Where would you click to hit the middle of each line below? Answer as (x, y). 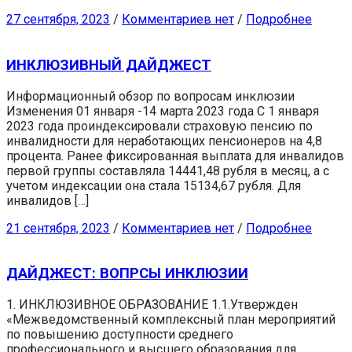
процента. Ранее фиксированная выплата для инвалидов (175, 156)
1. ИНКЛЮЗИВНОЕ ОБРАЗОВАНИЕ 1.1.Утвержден (152, 305)
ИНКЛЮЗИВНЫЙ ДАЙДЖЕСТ (109, 65)
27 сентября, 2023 (58, 20)
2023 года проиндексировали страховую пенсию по (159, 126)
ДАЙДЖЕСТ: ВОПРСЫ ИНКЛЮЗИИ (127, 274)
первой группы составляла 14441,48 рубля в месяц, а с (168, 170)
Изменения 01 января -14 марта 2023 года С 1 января (163, 111)
